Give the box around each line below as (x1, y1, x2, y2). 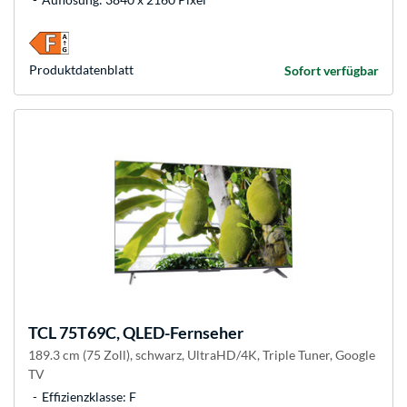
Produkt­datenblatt (29, 62, 134, 78)
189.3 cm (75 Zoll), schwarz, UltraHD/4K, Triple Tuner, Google (28, 347, 375, 363)
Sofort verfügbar (284, 63, 379, 79)
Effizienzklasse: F (42, 389, 136, 405)
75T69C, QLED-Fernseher (56, 323, 243, 343)
